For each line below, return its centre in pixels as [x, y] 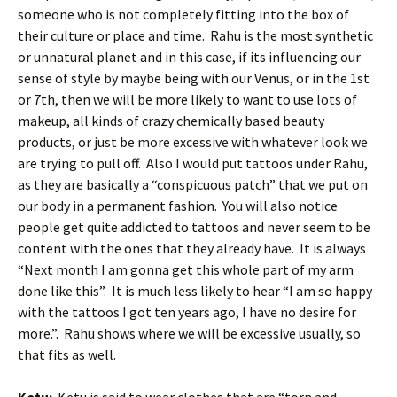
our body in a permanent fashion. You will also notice [178, 206]
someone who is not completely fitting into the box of [183, 14]
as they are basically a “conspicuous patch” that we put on [193, 184]
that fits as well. [67, 354]
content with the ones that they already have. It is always [192, 248]
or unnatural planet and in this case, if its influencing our [189, 57]
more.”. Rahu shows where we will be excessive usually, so [189, 333]
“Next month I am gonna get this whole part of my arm [186, 269]
